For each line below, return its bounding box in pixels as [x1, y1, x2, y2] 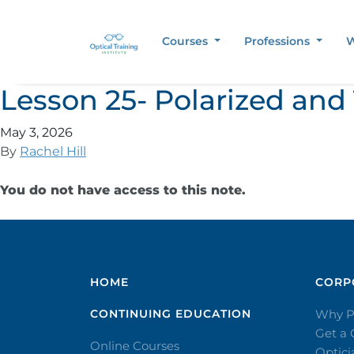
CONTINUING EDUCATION [90, 307, 251, 321]
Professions [244, 33, 314, 48]
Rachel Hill [20, 144, 86, 159]
